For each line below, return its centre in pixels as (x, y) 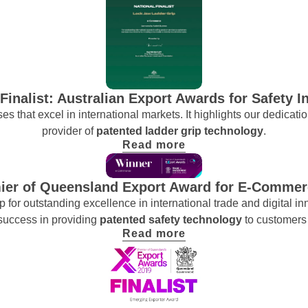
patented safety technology (172, 219)
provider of (69, 131)
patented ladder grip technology (180, 131)
